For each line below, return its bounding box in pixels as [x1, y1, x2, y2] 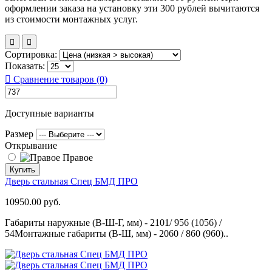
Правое [60, 152, 93, 163]
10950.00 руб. [5, 196, 61, 207]
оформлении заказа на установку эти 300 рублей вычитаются [5, 2, 259, 13]
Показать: [5, 60, 47, 71]
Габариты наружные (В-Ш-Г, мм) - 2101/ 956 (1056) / [5, 217, 222, 228]
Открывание [5, 140, 57, 151]
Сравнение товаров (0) [13, 73, 107, 84]
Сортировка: [5, 49, 59, 59]
